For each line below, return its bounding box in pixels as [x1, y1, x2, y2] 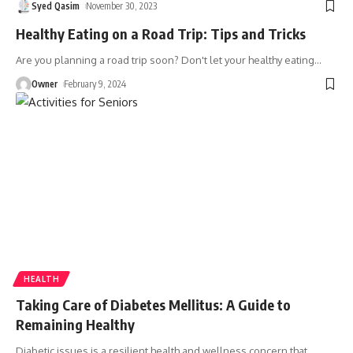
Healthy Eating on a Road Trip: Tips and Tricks [16, 24, 306, 43]
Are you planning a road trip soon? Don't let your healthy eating [16, 53, 314, 66]
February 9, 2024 [64, 77, 127, 90]
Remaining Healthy [16, 314, 135, 333]
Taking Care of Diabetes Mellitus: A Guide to [16, 295, 291, 314]
